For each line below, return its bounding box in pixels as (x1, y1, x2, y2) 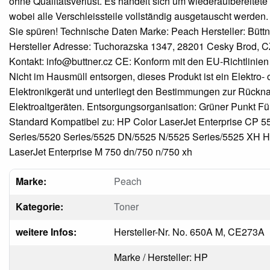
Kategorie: (15, 199, 63, 213)
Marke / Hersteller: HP (113, 250, 208, 264)
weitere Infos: (15, 224, 77, 239)
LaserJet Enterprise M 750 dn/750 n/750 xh (8, 144, 192, 159)
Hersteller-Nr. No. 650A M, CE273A (113, 224, 265, 239)
